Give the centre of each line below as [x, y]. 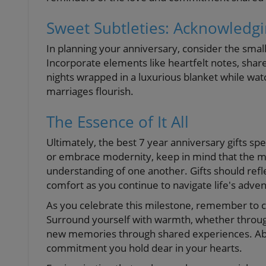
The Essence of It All [118, 121]
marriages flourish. [90, 91]
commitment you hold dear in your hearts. [144, 248]
